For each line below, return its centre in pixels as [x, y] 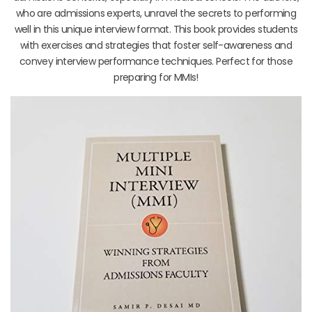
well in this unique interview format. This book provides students [156, 29]
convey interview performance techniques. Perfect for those [156, 61]
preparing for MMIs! [156, 77]
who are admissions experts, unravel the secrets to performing [156, 13]
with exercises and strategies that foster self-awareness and [156, 45]
